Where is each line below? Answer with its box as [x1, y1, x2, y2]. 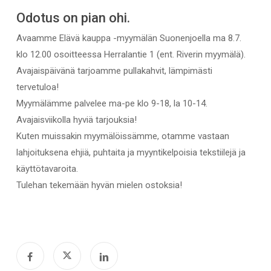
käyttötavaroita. [16, 163, 78, 174]
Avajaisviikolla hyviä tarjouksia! [16, 114, 137, 125]
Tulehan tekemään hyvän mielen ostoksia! [16, 179, 182, 191]
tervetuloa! [16, 81, 59, 93]
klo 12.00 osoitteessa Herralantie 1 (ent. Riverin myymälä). [16, 48, 246, 60]
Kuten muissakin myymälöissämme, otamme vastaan [16, 130, 229, 142]
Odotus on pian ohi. [16, 10, 130, 25]
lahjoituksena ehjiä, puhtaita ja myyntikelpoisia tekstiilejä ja [16, 146, 246, 158]
